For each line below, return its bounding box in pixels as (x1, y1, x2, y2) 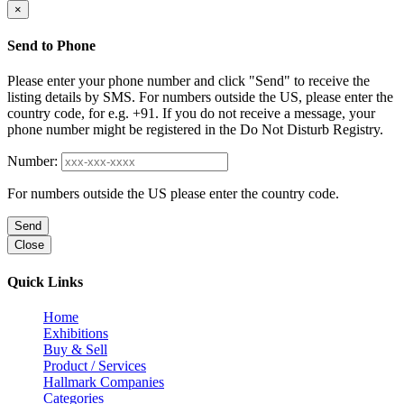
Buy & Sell (43, 341, 107, 357)
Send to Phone (7, 38, 96, 54)
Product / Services (43, 357, 146, 373)
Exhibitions (43, 325, 108, 341)
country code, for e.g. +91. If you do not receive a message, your (7, 106, 375, 122)
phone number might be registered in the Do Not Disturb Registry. (7, 122, 383, 138)
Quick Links (7, 273, 83, 289)
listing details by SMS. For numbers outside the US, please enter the (7, 89, 393, 106)
